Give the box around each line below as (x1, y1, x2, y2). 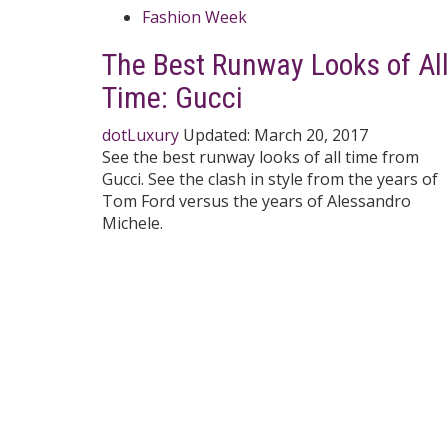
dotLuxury (102, 123, 179, 146)
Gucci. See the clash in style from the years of (102, 167, 438, 190)
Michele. (102, 211, 163, 234)
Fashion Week (142, 5, 247, 28)
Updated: (183, 123, 254, 146)
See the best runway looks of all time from (102, 145, 419, 168)
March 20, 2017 (254, 123, 368, 146)
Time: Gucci (102, 79, 243, 115)
